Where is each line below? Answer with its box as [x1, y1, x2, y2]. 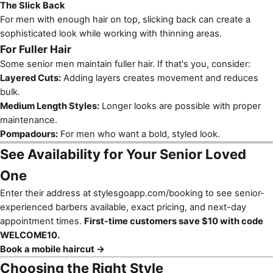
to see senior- [203, 187, 264, 199]
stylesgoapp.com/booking [93, 187, 203, 199]
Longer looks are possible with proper [99, 100, 261, 112]
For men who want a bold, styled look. [58, 128, 220, 140]
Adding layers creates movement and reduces [61, 72, 258, 83]
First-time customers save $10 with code [84, 215, 263, 227]
